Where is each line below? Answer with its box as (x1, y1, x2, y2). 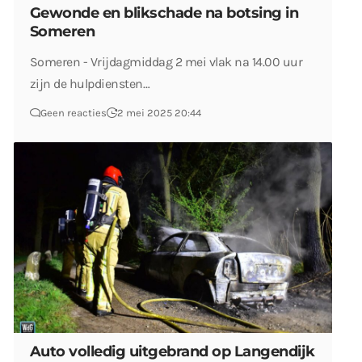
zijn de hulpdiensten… (30, 75, 150, 91)
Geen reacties (40, 106, 107, 119)
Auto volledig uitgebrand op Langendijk (30, 342, 315, 360)
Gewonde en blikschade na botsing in (30, 3, 299, 22)
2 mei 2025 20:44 (117, 106, 201, 119)
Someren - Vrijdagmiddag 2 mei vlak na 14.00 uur (30, 53, 303, 69)
